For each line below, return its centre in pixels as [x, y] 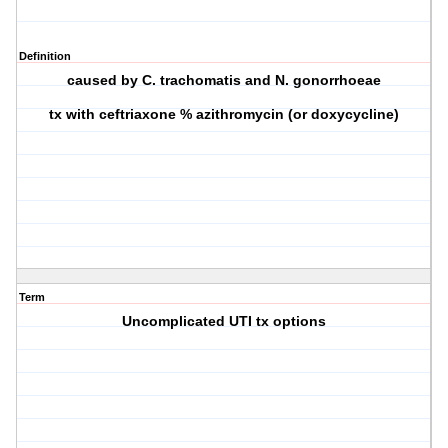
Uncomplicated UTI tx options [224, 321]
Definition [45, 56]
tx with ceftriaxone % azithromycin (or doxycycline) [224, 114]
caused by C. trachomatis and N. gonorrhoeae [224, 80]
